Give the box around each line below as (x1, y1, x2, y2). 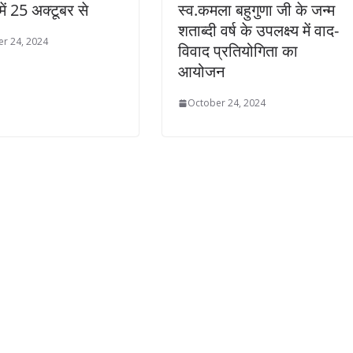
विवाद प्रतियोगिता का (178, 40, 298, 62)
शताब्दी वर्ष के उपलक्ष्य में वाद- (178, 20, 339, 42)
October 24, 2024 (188, 96, 266, 110)
